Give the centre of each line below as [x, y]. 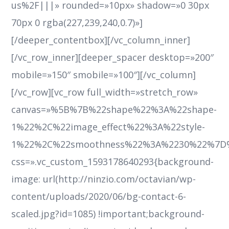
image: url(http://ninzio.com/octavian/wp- [104, 179]
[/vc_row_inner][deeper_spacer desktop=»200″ [113, 58]
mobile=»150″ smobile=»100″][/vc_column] [104, 75]
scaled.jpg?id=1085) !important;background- [108, 214]
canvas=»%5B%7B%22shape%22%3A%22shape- [114, 110]
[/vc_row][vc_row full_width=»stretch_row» [105, 92]
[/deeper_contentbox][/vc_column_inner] [101, 40]
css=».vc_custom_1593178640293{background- [113, 162]
